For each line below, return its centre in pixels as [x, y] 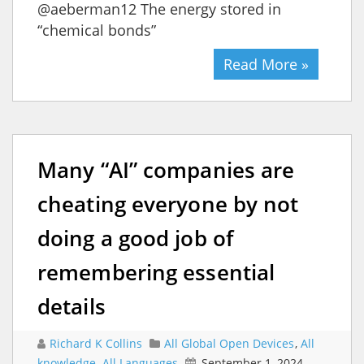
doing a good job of [135, 238]
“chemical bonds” [97, 30]
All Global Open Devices [229, 343]
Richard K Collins [97, 343]
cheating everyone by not [168, 204]
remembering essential [156, 272]
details [71, 306]
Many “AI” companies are [166, 169]
